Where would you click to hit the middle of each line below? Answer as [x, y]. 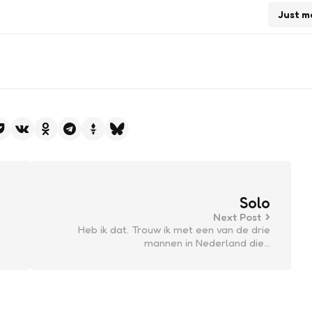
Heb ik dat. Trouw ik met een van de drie [174, 229]
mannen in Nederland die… [207, 242]
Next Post [237, 217]
